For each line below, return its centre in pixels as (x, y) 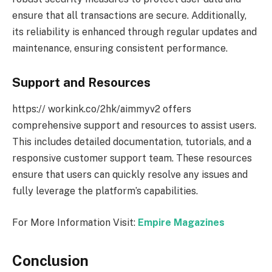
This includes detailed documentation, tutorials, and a (132, 142)
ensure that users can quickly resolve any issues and (130, 175)
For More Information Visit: (75, 222)
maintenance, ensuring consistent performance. (120, 49)
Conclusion (50, 261)
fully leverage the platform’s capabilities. (105, 191)
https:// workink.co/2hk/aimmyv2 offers (102, 109)
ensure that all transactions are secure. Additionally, (129, 16)
